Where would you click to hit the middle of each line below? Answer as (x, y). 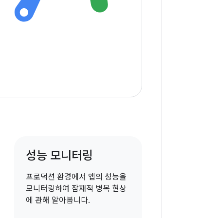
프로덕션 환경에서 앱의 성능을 (76, 177)
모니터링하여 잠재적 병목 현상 (76, 189)
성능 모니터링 (59, 156)
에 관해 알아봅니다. (58, 201)
